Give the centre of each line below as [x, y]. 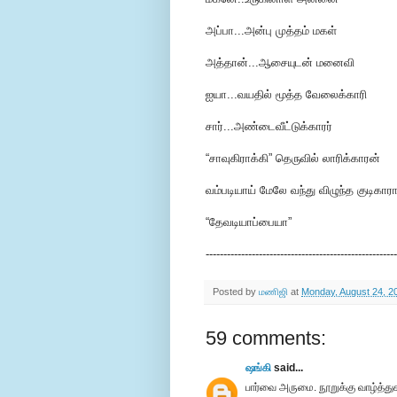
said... [287, 368]
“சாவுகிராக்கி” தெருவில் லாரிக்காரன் [293, 159]
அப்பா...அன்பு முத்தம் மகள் [271, 31]
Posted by [236, 292]
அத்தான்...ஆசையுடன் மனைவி [280, 63]
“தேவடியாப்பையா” [249, 222]
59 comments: [266, 339]
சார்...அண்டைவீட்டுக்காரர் [269, 127]
